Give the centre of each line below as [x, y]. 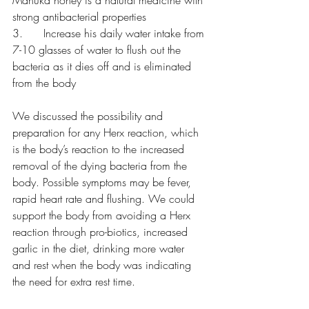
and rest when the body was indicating [103, 265]
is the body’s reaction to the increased [100, 149]
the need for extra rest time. [74, 281]
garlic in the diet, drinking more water [100, 248]
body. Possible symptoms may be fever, [103, 182]
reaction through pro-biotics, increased [102, 232]
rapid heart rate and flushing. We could [105, 199]
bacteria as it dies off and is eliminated [103, 66]
